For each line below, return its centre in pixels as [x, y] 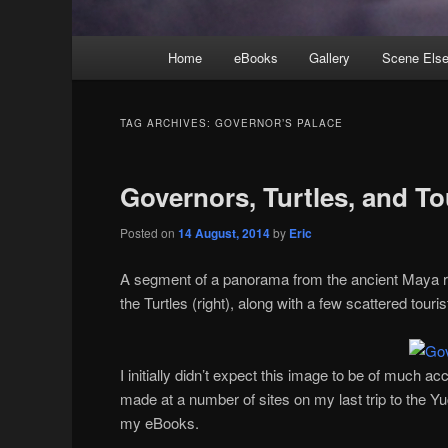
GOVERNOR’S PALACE [279, 123]
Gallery [330, 58]
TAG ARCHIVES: [167, 123]
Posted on [149, 233]
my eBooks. [159, 422]
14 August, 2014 [224, 233]
